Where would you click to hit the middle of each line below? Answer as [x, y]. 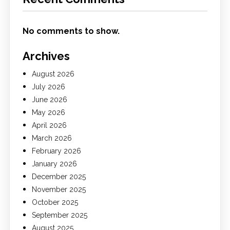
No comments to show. [71, 31]
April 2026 [49, 125]
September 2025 [59, 215]
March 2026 [52, 138]
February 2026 [56, 151]
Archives [46, 56]
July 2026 [48, 87]
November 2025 [59, 189]
